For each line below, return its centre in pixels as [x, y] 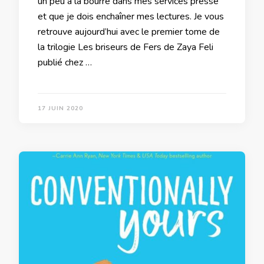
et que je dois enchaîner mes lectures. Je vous [131, 16]
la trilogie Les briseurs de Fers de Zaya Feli [126, 47]
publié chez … [65, 62]
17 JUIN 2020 [60, 108]
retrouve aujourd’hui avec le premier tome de [129, 32]
